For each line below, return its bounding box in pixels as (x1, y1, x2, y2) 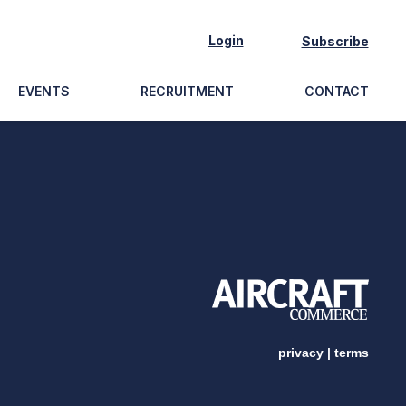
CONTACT (304, 83, 369, 99)
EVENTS (17, 83, 70, 99)
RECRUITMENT (140, 83, 234, 99)
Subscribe (301, 33, 369, 49)
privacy (277, 345, 324, 360)
